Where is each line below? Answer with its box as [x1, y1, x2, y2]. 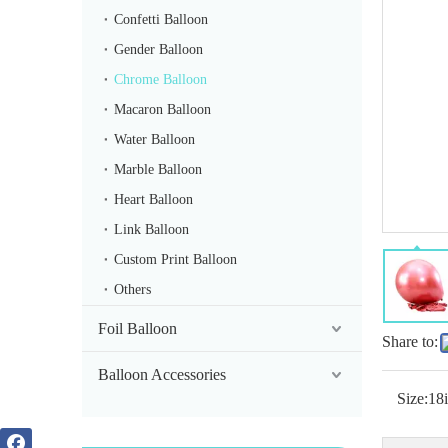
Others [114, 282, 151, 298]
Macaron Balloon [114, 102, 211, 118]
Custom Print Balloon [114, 252, 237, 268]
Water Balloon [114, 132, 195, 148]
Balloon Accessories [98, 366, 226, 384]
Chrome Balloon [114, 72, 207, 88]
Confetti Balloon [114, 12, 208, 28]
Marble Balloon [114, 162, 202, 178]
